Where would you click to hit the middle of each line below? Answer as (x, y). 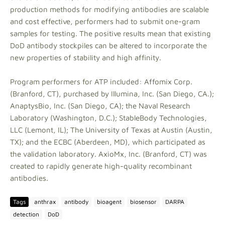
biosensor (143, 202)
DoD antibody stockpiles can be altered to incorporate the (108, 45)
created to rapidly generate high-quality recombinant (101, 166)
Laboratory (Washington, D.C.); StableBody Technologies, (108, 118)
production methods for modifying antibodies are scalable (109, 9)
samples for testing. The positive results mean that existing (110, 33)
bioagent (109, 202)
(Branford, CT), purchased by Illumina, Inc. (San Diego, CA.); (112, 93)
